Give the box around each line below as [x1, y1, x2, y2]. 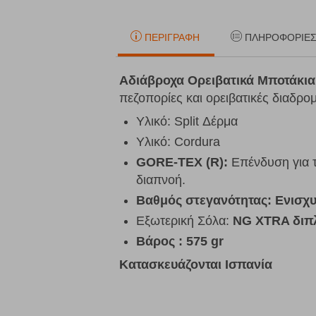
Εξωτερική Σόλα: [136, 214, 233, 229]
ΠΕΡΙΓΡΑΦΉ [145, 32, 200, 44]
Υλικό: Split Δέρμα [136, 114, 238, 129]
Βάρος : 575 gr [136, 234, 224, 249]
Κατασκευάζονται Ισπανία [119, 257, 272, 272]
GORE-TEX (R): [136, 155, 228, 170]
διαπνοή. [136, 173, 186, 188]
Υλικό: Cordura [136, 135, 220, 150]
